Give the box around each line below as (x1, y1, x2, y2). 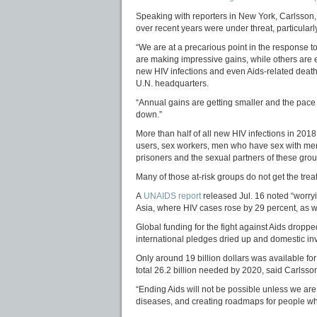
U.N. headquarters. (136, 78, 209, 88)
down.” (136, 109, 162, 120)
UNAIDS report (144, 190, 201, 201)
